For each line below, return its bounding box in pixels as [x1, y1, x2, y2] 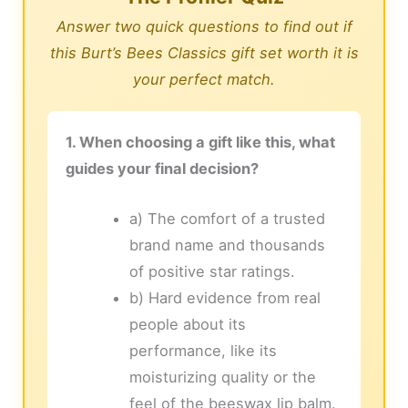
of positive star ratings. [128, 262, 295, 281]
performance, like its [128, 342, 277, 361]
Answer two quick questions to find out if [56, 17, 352, 36]
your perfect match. [133, 70, 275, 89]
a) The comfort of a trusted [128, 209, 325, 229]
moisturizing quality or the [128, 368, 316, 387]
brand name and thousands [128, 236, 325, 255]
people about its [128, 315, 246, 334]
